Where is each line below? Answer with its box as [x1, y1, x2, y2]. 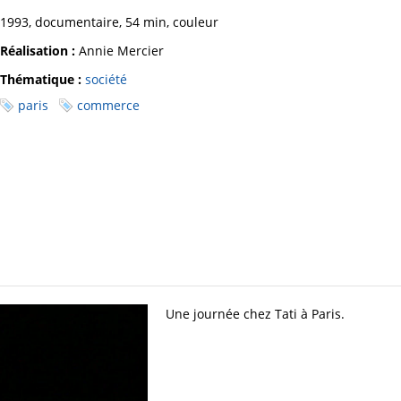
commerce [77, 97, 140, 115]
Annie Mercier [75, 42, 164, 60]
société [85, 71, 127, 89]
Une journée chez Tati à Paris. [166, 305, 345, 323]
